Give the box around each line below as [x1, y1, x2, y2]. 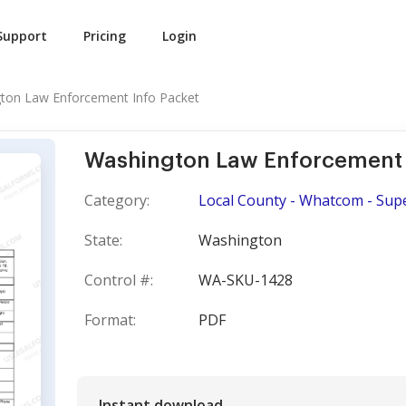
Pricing [83, 27, 126, 44]
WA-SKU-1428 [198, 270, 293, 290]
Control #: [84, 270, 153, 290]
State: [84, 230, 122, 250]
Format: [84, 310, 136, 330]
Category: [84, 190, 150, 210]
